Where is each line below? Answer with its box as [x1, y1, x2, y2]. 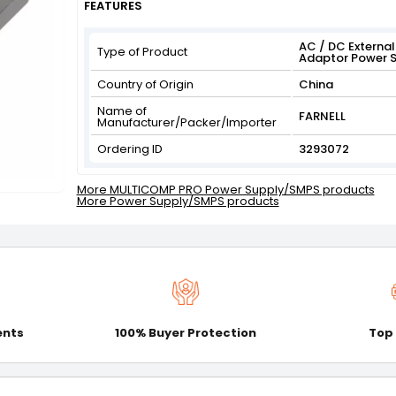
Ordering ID [96, 141, 163, 157]
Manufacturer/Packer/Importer [96, 114, 277, 131]
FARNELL [298, 108, 346, 125]
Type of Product [96, 43, 187, 60]
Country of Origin [96, 76, 194, 93]
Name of [96, 103, 147, 119]
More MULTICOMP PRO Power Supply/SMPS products [76, 181, 375, 198]
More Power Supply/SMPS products [76, 193, 279, 209]
